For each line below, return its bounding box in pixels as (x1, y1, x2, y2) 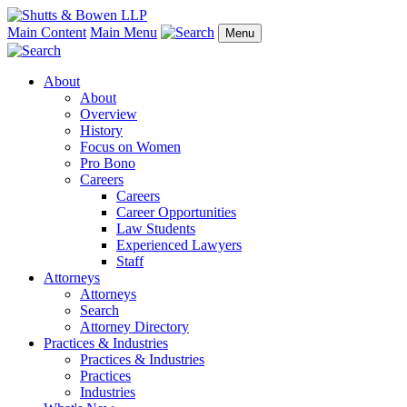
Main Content (7, 25, 86, 40)
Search (80, 303, 119, 318)
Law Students (116, 221, 195, 236)
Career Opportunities (116, 204, 236, 220)
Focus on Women (80, 139, 181, 154)
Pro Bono (80, 155, 135, 171)
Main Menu (90, 25, 157, 40)
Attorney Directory (80, 319, 189, 334)
